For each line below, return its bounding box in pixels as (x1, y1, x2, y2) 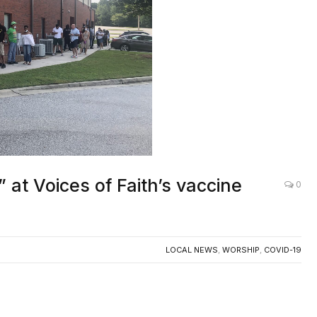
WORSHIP (222, 229, 260, 239)
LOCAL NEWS (166, 229, 218, 239)
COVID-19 (264, 229, 301, 239)
